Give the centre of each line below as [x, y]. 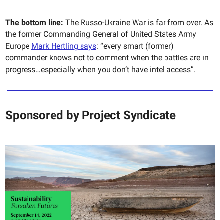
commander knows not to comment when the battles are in [107, 58]
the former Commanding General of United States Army [101, 34]
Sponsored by [44, 116]
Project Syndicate [129, 116]
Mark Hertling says [64, 46]
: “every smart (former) [135, 46]
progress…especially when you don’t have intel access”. [100, 70]
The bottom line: [34, 23]
